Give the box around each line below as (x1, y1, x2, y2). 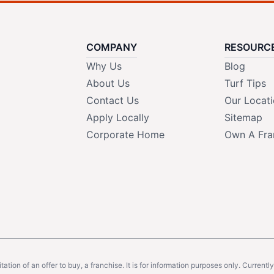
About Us (86, 76, 130, 89)
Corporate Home (86, 128, 165, 141)
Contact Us (86, 94, 139, 106)
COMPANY (86, 40, 137, 53)
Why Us (86, 59, 122, 72)
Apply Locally (86, 111, 149, 124)
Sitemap (224, 111, 262, 124)
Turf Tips (224, 76, 266, 89)
